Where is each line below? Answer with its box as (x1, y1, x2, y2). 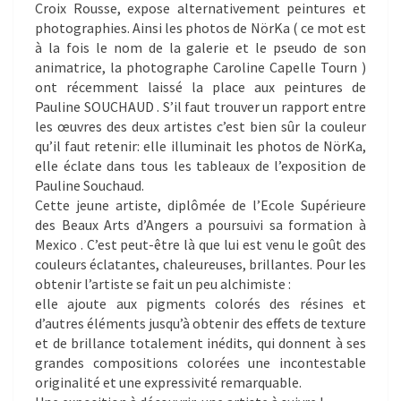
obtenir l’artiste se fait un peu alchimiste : (35, 275, 291, 294)
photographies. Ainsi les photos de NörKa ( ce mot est (35, 19, 366, 38)
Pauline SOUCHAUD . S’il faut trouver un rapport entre (35, 98, 366, 116)
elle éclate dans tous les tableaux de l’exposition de (35, 157, 366, 175)
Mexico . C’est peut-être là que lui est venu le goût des (35, 235, 366, 254)
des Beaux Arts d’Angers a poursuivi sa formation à (35, 216, 366, 235)
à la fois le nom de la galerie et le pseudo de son (35, 38, 366, 57)
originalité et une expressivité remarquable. (35, 373, 302, 392)
